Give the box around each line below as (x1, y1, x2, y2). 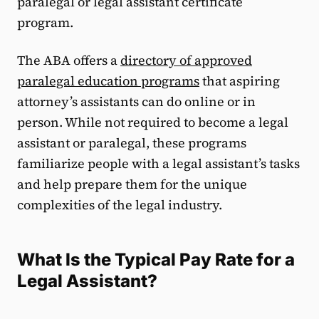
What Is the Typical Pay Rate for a (17, 249, 295, 271)
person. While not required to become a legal (17, 113, 288, 132)
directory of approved (120, 51, 252, 70)
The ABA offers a (17, 51, 120, 70)
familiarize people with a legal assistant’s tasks (17, 155, 300, 173)
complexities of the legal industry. (17, 196, 222, 214)
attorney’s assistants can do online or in (17, 93, 256, 111)
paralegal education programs (17, 72, 199, 90)
